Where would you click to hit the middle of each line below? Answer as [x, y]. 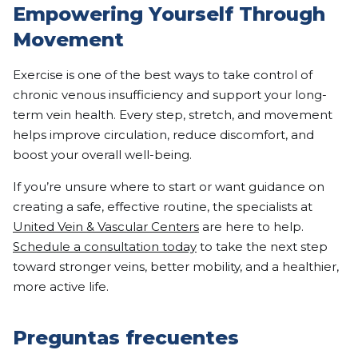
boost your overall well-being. [102, 155]
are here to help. [251, 227]
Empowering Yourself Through [169, 14]
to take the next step [262, 247]
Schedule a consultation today [105, 247]
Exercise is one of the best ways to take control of [163, 75]
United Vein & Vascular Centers [106, 227]
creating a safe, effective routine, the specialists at [163, 207]
